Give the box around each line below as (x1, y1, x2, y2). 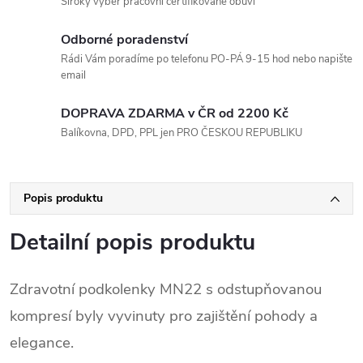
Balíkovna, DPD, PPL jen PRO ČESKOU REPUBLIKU (61, 125, 302, 140)
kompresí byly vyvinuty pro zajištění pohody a (10, 305, 318, 327)
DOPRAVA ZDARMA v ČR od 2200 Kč (61, 104, 288, 122)
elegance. (10, 331, 74, 353)
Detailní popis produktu (10, 226, 255, 258)
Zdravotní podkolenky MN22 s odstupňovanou (10, 278, 322, 300)
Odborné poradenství (61, 30, 188, 49)
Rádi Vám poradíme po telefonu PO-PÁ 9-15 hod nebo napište (61, 51, 352, 66)
